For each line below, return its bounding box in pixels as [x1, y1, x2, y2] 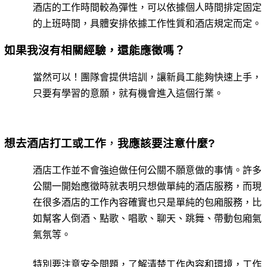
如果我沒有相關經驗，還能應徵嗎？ [4, 44, 185, 57]
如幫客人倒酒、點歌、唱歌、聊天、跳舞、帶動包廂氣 [32, 213, 262, 224]
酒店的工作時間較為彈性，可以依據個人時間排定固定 [32, 2, 262, 13]
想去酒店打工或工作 [4, 137, 106, 150]
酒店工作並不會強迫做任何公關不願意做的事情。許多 [32, 165, 262, 176]
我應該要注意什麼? [117, 137, 215, 150]
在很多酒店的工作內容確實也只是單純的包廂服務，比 [32, 197, 262, 208]
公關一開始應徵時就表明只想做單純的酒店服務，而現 [32, 181, 262, 192]
